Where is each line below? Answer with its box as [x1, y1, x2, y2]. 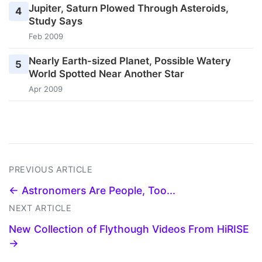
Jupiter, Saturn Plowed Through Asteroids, [28, 2, 229, 14]
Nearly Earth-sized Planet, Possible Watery [28, 54, 231, 67]
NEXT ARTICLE [9, 203, 71, 213]
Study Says [28, 15, 82, 27]
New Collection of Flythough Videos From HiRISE [9, 223, 249, 236]
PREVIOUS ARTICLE [9, 164, 92, 175]
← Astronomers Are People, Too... [9, 184, 175, 197]
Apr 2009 [28, 84, 63, 94]
